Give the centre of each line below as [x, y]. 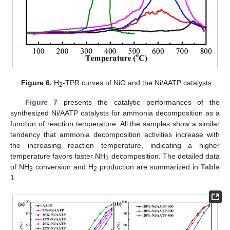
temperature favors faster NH [58, 156]
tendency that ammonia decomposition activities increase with [115, 134]
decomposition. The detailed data [165, 156]
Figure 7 [41, 102]
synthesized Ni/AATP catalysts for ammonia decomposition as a [115, 113]
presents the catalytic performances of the [139, 102]
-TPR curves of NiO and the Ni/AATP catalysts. [138, 82]
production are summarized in [149, 167]
